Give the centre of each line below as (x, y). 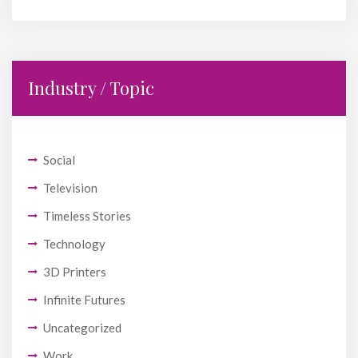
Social (59, 160)
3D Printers (75, 272)
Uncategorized (82, 328)
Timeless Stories (87, 216)
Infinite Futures (84, 300)
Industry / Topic (91, 88)
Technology (74, 244)
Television (70, 188)
